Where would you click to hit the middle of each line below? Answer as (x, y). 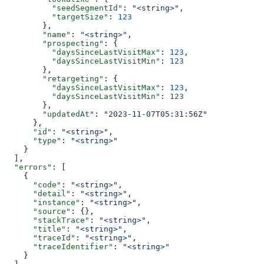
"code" (33, 184)
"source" (38, 211)
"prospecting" (54, 43)
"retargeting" (54, 78)
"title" (35, 229)
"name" (38, 34)
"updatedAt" (49, 114)
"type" (33, 140)
